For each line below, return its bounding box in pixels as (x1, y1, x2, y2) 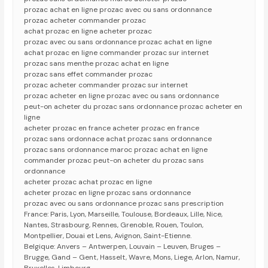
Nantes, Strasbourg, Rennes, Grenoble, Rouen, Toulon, (24, 220, 204, 230)
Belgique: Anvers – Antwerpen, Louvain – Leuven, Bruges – (24, 242, 221, 252)
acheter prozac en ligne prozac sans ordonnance (24, 188, 191, 198)
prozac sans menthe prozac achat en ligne (24, 59, 169, 69)
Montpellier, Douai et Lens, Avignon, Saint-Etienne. (24, 231, 192, 241)
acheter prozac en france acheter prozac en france (24, 123, 200, 133)
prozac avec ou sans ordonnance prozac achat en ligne (24, 37, 212, 47)
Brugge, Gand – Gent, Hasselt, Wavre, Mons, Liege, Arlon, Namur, (24, 252, 240, 263)
